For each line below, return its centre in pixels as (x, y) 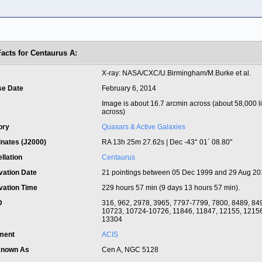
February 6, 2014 (129, 88)
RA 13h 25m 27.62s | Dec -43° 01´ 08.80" (167, 142)
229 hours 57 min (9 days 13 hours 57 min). (171, 188)
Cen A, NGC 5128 (130, 250)
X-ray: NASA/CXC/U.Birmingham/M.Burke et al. (176, 73)
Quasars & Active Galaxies (144, 127)
